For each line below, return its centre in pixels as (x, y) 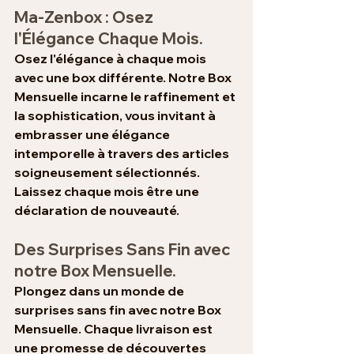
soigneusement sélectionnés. (108, 172)
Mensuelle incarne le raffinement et (126, 96)
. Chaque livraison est (147, 328)
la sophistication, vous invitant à (116, 115)
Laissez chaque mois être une (108, 191)
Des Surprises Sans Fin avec (124, 249)
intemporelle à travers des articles (123, 153)
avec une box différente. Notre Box (124, 77)
